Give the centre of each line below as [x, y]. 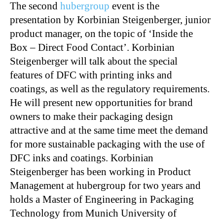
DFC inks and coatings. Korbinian [82, 158]
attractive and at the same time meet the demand [109, 130]
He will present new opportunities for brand [101, 103]
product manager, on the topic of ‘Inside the [101, 34]
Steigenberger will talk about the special [94, 61]
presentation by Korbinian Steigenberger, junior [110, 20]
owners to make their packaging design [92, 116]
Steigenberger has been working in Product [100, 172]
